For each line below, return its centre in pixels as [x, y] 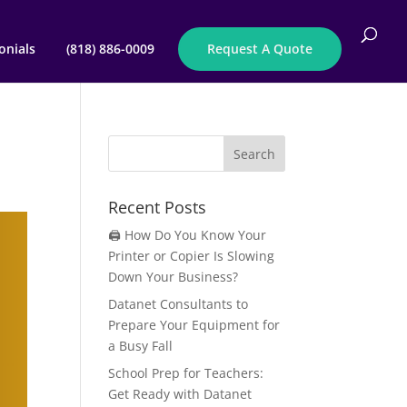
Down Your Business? [174, 277]
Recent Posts [158, 207]
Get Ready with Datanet [180, 394]
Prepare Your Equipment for [194, 325]
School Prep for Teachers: [186, 373]
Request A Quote [260, 49]
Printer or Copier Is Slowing [192, 256]
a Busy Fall [141, 346]
